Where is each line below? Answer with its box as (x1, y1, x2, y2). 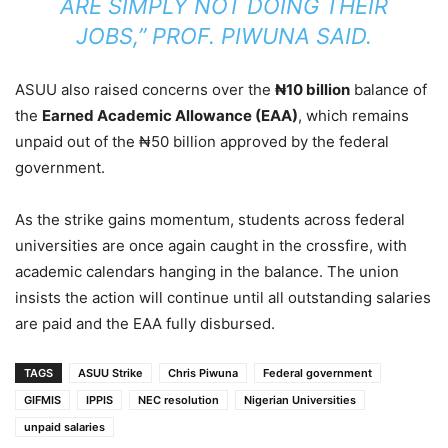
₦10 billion (275, 79, 350, 99)
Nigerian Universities (244, 392, 356, 407)
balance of (350, 79, 427, 99)
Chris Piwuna (168, 365, 238, 380)
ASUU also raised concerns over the (15, 79, 275, 99)
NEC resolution (138, 392, 219, 407)
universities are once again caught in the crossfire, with (15, 235, 407, 255)
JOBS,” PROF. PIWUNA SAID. (76, 22, 372, 49)
